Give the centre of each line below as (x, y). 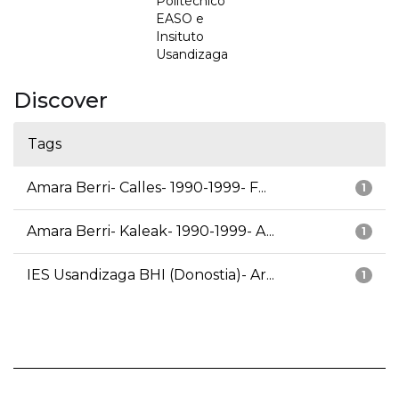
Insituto (180, 37)
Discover (61, 101)
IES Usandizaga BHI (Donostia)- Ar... (151, 275)
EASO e (180, 19)
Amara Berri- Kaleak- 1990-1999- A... (151, 232)
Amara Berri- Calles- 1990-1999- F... (147, 188)
